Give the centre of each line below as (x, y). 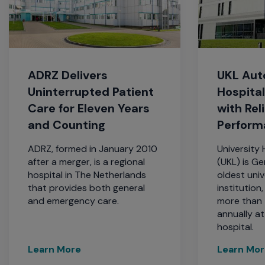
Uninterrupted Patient (91, 91)
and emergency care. (74, 201)
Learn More (55, 249)
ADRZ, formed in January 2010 (93, 148)
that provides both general (87, 188)
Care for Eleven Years (89, 108)
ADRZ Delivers (68, 75)
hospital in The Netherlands (87, 174)
